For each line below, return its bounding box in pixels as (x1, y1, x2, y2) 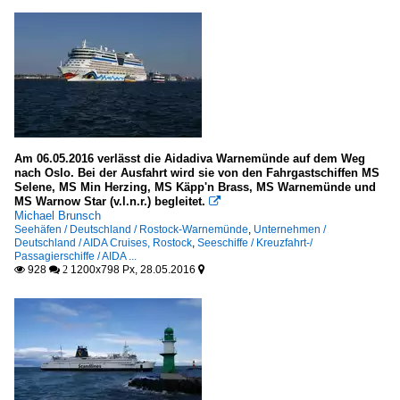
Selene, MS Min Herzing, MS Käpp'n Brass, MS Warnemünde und (14, 180, 376, 195)
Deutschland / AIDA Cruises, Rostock (14, 237, 192, 250)
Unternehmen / (254, 223, 326, 237)
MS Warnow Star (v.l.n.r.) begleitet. (14, 195, 209, 209)
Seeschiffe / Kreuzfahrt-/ (197, 237, 312, 250)
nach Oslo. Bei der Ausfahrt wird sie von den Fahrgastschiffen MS (14, 166, 379, 180)
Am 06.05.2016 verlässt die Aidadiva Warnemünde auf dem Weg (14, 152, 365, 166)
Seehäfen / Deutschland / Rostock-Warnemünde (14, 223, 248, 237)
